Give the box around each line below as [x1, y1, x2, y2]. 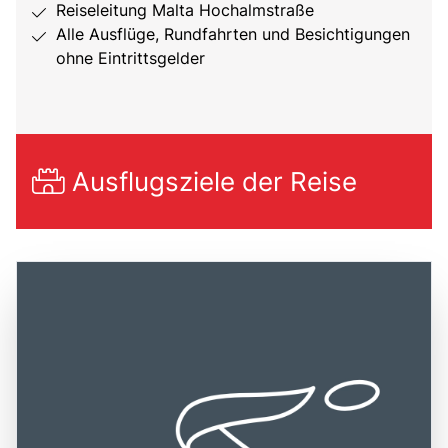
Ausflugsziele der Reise [65, 165, 357, 197]
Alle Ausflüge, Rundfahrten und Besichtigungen [56, 23, 410, 44]
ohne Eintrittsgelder [56, 47, 205, 68]
